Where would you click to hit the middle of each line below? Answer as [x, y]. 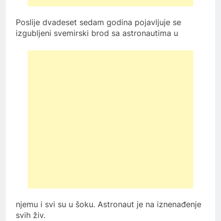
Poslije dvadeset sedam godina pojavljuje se [98, 22]
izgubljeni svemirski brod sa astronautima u [97, 33]
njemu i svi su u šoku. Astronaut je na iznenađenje [109, 204]
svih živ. [31, 215]
